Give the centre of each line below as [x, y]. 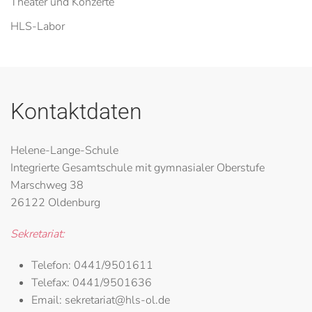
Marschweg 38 [47, 185]
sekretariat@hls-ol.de [116, 300]
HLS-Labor [38, 26]
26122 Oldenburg [55, 203]
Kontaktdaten [76, 111]
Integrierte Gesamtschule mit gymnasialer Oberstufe [138, 168]
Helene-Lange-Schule [64, 150]
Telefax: [52, 283]
